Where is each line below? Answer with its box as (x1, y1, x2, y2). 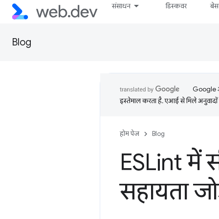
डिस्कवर (166, 1, 187, 10)
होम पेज (120, 130, 139, 138)
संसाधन (112, 1, 131, 10)
